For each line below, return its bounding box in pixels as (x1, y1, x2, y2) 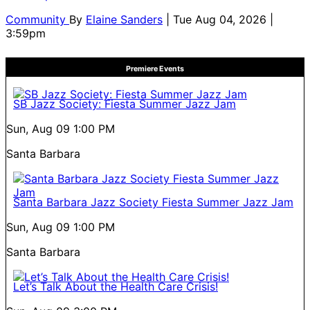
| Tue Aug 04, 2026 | (166, 12, 273, 26)
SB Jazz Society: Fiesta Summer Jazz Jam (13, 96, 236, 111)
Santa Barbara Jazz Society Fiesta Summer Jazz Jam (13, 194, 293, 209)
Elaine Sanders (86, 12, 163, 26)
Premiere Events (126, 64, 184, 73)
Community (6, 12, 69, 26)
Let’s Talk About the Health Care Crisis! (13, 279, 218, 293)
